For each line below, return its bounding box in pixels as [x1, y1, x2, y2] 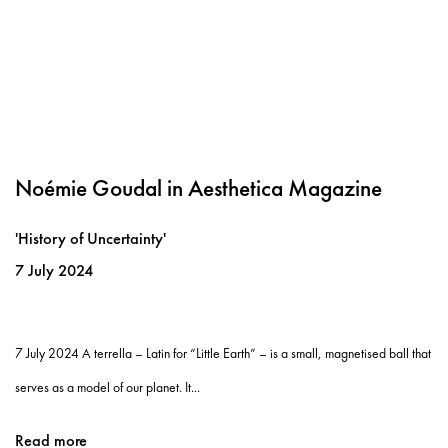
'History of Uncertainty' [15, 227, 166, 249]
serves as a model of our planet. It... [15, 377, 200, 396]
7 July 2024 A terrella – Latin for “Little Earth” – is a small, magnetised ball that [15, 343, 431, 362]
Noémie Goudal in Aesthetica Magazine [15, 172, 382, 203]
